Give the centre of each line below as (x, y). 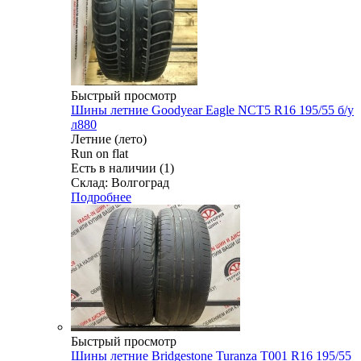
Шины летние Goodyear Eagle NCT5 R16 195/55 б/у (212, 110)
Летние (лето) (109, 139)
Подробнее (101, 197)
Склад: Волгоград (120, 182)
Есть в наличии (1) (122, 168)
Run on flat (100, 153)
